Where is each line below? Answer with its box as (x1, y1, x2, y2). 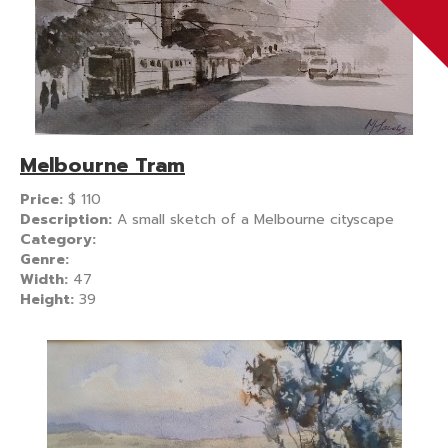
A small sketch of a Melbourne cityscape (117, 208, 394, 230)
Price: (20, 188, 68, 210)
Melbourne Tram (20, 149, 185, 180)
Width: (20, 268, 73, 290)
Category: (20, 228, 96, 250)
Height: (20, 288, 79, 310)
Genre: (20, 248, 69, 270)
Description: (20, 208, 117, 230)
